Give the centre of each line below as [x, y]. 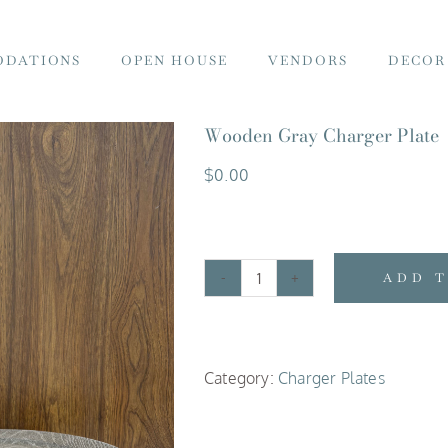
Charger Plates [331, 378]
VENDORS [307, 60]
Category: [241, 378]
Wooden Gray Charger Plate [321, 135]
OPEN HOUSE [174, 60]
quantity [286, 420]
